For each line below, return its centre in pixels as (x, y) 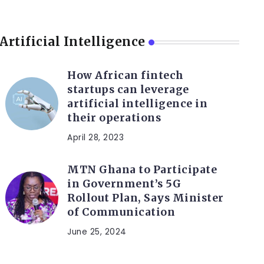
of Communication (121, 212)
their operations (115, 118)
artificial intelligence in (138, 104)
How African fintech (126, 76)
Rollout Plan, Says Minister (146, 198)
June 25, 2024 (97, 232)
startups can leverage (128, 90)
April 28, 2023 (96, 138)
